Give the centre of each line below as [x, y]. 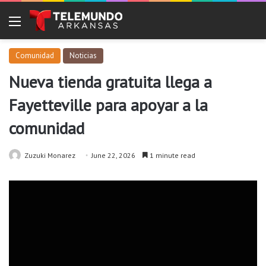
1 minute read [172, 156]
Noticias [83, 56]
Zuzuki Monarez [50, 156]
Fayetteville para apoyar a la [108, 105]
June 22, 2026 [113, 156]
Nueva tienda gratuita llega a [110, 82]
